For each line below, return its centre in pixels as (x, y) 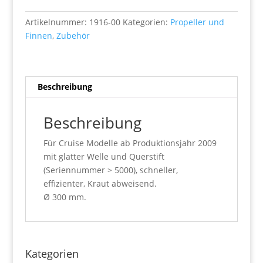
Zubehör (73, 35)
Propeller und (197, 22)
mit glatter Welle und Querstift (104, 156)
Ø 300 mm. (65, 197)
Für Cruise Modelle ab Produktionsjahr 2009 (130, 143)
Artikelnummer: (57, 22)
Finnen (38, 35)
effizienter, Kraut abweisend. (100, 183)
